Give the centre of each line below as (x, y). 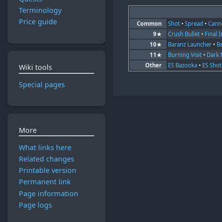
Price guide (38, 22)
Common (149, 23)
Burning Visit (185, 55)
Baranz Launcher (190, 44)
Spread (194, 23)
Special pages (42, 85)
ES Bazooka (183, 65)
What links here (45, 147)
